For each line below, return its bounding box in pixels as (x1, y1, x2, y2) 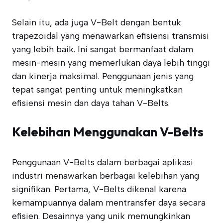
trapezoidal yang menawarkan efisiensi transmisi (12, 30, 209, 41)
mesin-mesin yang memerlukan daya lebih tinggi (12, 57, 210, 68)
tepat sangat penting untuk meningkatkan (12, 84, 183, 95)
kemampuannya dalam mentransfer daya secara (12, 197, 206, 208)
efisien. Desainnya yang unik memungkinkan (12, 211, 190, 222)
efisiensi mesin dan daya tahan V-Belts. (12, 98, 170, 109)
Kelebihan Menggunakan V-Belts (12, 123, 204, 140)
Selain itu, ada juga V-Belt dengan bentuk (12, 17, 181, 28)
